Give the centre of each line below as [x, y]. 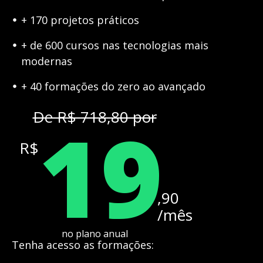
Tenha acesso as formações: [83, 245]
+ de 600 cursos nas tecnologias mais [115, 45]
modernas [47, 61]
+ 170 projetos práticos [80, 20]
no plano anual [95, 233]
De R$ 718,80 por [95, 117]
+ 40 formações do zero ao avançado [113, 86]
